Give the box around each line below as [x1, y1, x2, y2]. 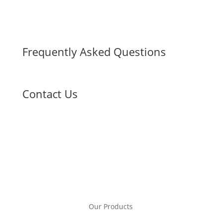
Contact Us [22, 86, 78, 102]
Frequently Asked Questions [22, 44, 166, 59]
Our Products [89, 202, 133, 212]
